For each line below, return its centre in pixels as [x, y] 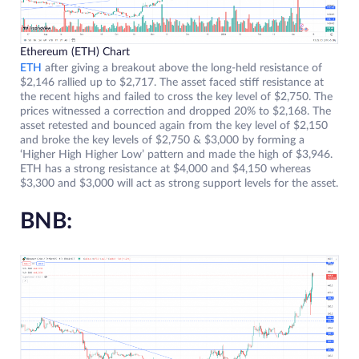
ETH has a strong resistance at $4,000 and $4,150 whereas [165, 169]
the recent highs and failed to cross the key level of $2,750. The [176, 97]
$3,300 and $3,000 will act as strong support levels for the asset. [179, 184]
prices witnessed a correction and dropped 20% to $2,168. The [175, 112]
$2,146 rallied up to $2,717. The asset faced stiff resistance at [172, 83]
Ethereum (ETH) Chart [75, 52]
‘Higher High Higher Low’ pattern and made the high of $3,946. [176, 155]
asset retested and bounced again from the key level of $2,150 [174, 126]
